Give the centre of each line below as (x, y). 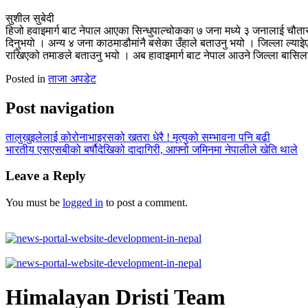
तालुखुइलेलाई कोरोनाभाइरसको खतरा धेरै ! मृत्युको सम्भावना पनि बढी (138, 137)
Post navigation (60, 108)
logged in (83, 203)
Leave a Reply (46, 176)
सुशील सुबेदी (30, 18)
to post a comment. (145, 203)
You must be (34, 203)
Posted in (27, 78)
